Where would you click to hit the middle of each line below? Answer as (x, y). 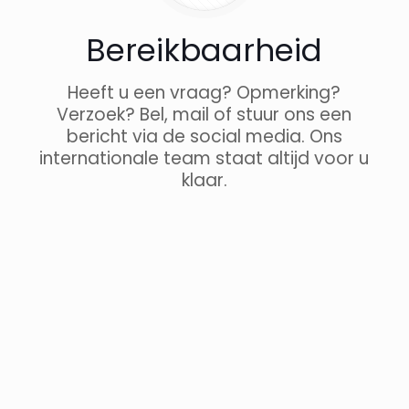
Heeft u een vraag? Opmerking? (204, 92)
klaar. (204, 180)
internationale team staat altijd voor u (204, 158)
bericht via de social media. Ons (204, 136)
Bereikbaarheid (204, 50)
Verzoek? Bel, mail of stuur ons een (204, 114)
